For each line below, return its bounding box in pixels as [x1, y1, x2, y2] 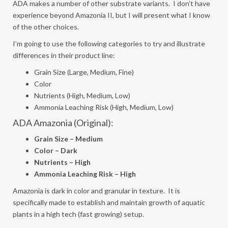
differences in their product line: [13, 51, 115, 60]
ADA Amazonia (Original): [13, 117, 113, 128]
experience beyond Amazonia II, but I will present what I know [13, 11, 210, 19]
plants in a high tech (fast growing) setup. [13, 210, 144, 218]
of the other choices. [13, 22, 79, 31]
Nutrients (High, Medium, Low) [34, 91, 130, 100]
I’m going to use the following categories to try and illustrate [13, 39, 205, 48]
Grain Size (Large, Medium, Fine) [34, 68, 134, 76]
